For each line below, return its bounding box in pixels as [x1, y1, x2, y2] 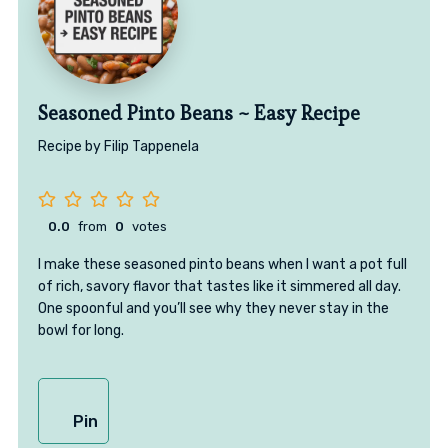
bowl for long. [37, 322, 124, 340]
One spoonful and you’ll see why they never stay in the [37, 300, 389, 318]
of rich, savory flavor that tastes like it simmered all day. [37, 278, 401, 296]
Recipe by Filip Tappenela [37, 138, 199, 156]
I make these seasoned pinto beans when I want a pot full [37, 256, 407, 274]
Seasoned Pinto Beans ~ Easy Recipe [37, 100, 360, 127]
